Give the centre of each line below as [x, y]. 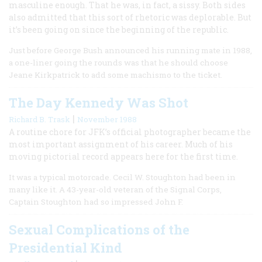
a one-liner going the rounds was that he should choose [118, 62]
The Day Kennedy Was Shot [99, 102]
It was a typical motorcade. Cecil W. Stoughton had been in [122, 177]
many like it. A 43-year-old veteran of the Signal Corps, [115, 189]
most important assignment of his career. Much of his [121, 144]
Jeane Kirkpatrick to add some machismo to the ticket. [116, 75]
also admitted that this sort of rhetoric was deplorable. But [130, 17]
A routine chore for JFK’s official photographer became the [130, 132]
